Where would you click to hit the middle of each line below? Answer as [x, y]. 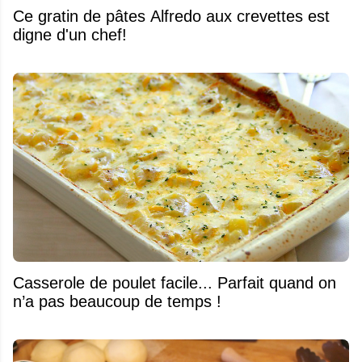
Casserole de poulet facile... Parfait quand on [175, 282]
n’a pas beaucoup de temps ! [117, 301]
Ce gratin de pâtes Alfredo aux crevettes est [171, 16]
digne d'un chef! [70, 34]
